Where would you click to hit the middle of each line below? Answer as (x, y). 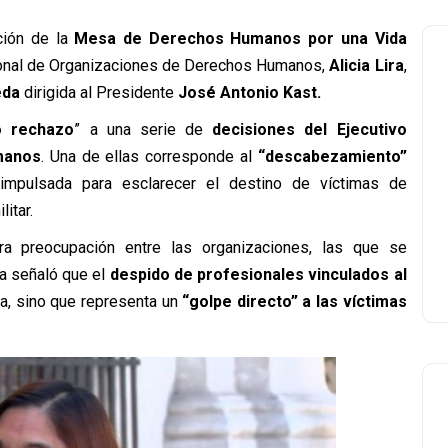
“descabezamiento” (332, 156)
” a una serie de (143, 129)
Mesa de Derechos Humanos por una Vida (240, 38)
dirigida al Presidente (98, 92)
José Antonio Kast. (249, 92)
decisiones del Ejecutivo (309, 129)
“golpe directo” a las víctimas (292, 301)
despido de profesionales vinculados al (258, 274)
